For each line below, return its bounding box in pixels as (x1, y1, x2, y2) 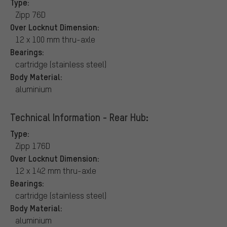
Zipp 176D (15, 140, 50, 151)
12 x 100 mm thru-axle (15, 33, 95, 45)
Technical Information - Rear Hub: (10, 110, 148, 124)
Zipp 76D (15, 9, 46, 20)
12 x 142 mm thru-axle (15, 165, 96, 176)
